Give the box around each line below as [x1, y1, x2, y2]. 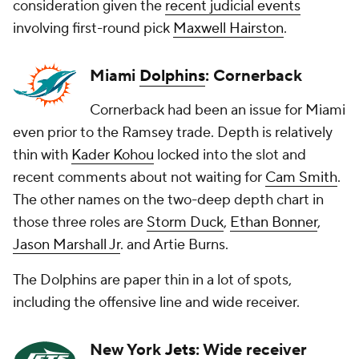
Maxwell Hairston [173, 19, 284, 38]
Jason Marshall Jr [13, 236, 120, 255]
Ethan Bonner [230, 213, 317, 232]
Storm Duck [147, 213, 224, 232]
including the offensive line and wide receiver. [13, 293, 303, 313]
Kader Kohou [71, 146, 154, 165]
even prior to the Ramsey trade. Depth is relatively [13, 123, 333, 143]
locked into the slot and [154, 146, 306, 165]
